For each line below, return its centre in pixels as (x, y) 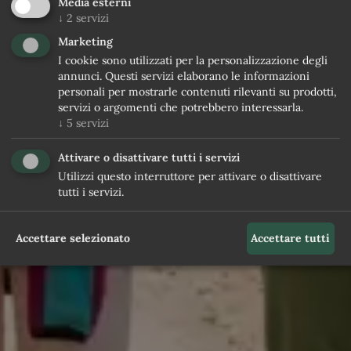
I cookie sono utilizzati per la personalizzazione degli (193, 60)
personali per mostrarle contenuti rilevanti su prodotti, (197, 91)
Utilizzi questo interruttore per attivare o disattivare (190, 177)
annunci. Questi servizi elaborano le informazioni (184, 76)
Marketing (85, 41)
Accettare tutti (291, 238)
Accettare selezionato (72, 238)
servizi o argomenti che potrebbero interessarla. (181, 107)
